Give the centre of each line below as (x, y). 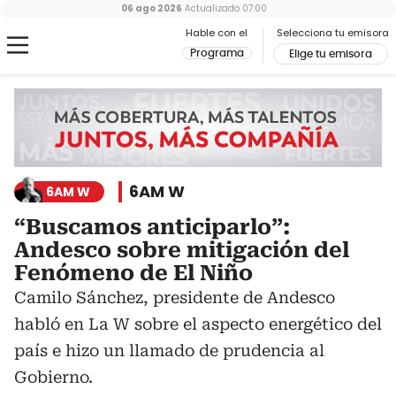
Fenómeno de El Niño (133, 274)
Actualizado (210, 8)
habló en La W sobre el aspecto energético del (198, 324)
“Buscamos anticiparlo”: (152, 228)
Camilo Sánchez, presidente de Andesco (175, 298)
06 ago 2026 (151, 8)
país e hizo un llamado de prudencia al (169, 351)
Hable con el (217, 33)
